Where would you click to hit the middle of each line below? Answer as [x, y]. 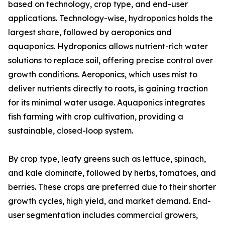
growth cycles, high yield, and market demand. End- [109, 201]
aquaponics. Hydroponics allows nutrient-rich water [108, 46]
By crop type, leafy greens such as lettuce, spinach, [107, 159]
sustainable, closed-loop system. [71, 131]
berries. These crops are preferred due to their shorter [112, 187]
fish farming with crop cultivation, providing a [96, 117]
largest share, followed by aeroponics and [90, 32]
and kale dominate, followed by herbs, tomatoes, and [112, 173]
